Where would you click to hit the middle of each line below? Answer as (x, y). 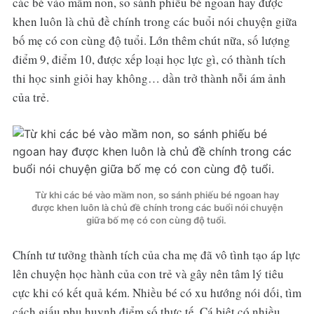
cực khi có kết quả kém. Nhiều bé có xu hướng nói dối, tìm (157, 293)
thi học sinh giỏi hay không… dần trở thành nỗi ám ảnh (149, 78)
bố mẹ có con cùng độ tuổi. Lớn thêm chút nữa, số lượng (151, 41)
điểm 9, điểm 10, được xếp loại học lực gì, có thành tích (149, 60)
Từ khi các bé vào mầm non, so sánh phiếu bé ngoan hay (157, 195)
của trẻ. (30, 97)
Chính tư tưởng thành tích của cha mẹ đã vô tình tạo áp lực (156, 255)
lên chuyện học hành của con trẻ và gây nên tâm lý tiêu (148, 274)
